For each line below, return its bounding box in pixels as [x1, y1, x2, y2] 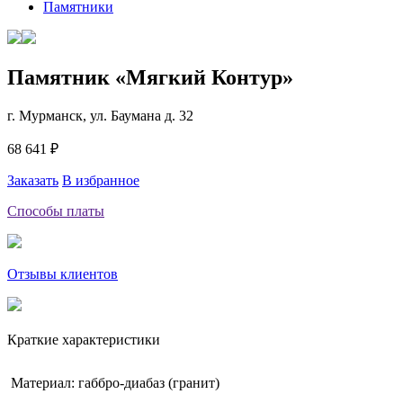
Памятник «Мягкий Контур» [7, 65, 293, 89]
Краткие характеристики [7, 331, 160, 347]
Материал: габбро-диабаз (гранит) [7, 374, 219, 390]
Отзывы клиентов [7, 265, 118, 282]
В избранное [62, 172, 139, 188]
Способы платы [7, 202, 104, 219]
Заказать [7, 172, 58, 188]
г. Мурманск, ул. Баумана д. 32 [7, 107, 193, 123]
